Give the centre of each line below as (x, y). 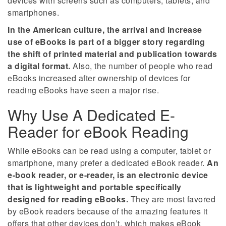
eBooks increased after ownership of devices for (99, 78)
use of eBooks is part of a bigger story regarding (106, 42)
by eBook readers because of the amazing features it (108, 211)
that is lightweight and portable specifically (95, 187)
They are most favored (172, 199)
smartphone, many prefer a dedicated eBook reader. (107, 163)
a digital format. (39, 66)
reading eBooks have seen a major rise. (83, 90)
